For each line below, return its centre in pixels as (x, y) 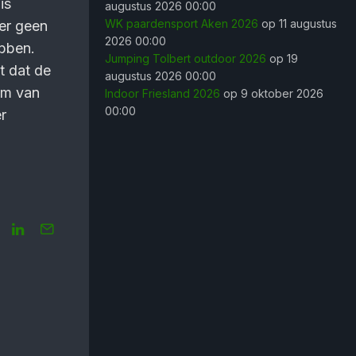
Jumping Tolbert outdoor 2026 (186, 58)
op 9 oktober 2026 (272, 93)
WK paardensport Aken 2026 (182, 23)
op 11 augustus (298, 23)
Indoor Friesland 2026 (163, 93)
